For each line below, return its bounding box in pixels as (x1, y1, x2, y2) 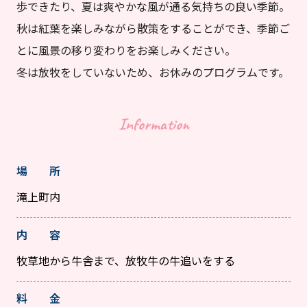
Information (118, 114, 189, 135)
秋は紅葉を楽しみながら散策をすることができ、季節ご (16, 20, 290, 37)
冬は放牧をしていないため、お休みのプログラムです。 (16, 64, 289, 81)
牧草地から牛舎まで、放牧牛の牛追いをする (16, 252, 235, 269)
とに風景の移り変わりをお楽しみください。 (16, 42, 236, 59)
